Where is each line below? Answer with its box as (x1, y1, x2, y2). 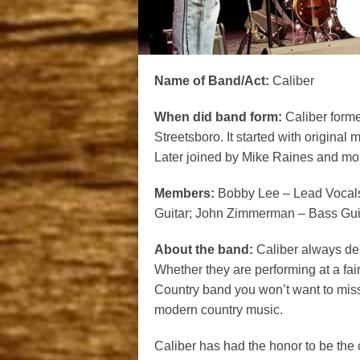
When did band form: (154, 109, 282, 124)
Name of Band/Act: (154, 73, 269, 88)
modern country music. (154, 302, 283, 317)
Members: (154, 186, 218, 200)
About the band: (154, 242, 256, 256)
